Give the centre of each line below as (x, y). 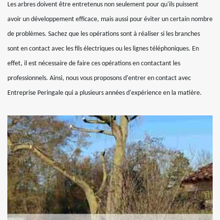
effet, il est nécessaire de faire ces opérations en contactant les (94, 64)
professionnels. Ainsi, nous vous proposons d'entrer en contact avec (99, 78)
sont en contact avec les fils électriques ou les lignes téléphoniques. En (103, 49)
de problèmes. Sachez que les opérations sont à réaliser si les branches (104, 34)
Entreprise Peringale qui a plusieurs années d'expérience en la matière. (105, 93)
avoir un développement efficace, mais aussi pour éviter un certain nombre (110, 19)
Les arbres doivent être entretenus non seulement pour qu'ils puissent (103, 5)
